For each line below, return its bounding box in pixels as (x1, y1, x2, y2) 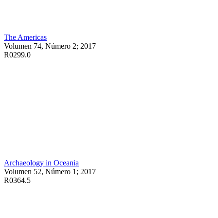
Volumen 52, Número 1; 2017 (4, 167, 96, 176)
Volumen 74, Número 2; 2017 (4, 41, 96, 50)
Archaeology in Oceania (4, 158, 79, 167)
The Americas (4, 33, 47, 41)
